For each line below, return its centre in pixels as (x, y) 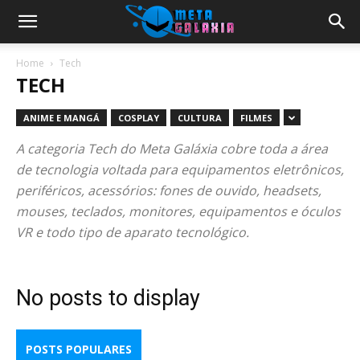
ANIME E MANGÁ (61, 118)
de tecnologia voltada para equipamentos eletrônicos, (180, 170)
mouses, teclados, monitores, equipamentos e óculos (178, 211)
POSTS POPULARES (79, 349)
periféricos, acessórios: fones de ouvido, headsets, (169, 190)
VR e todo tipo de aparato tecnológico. (133, 232)
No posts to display (108, 298)
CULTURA (200, 118)
